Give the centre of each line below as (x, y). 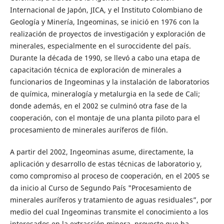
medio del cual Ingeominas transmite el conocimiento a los (109, 212)
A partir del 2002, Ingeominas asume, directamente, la (101, 152)
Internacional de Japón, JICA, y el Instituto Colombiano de (106, 10)
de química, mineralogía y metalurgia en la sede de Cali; (105, 94)
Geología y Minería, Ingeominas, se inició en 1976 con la (104, 22)
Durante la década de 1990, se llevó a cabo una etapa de (105, 58)
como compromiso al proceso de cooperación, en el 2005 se (109, 176)
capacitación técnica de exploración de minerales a (95, 70)
